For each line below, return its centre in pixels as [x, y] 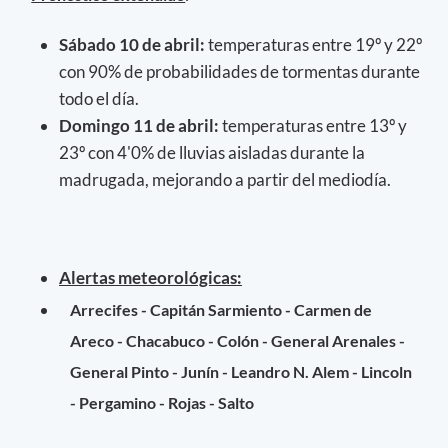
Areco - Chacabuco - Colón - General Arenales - [238, 341]
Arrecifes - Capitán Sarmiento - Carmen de [221, 310]
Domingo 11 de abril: [140, 125]
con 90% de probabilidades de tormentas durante [239, 71]
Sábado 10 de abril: [133, 44]
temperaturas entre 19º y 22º [315, 44]
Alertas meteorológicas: [150, 277]
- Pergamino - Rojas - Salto [162, 403]
